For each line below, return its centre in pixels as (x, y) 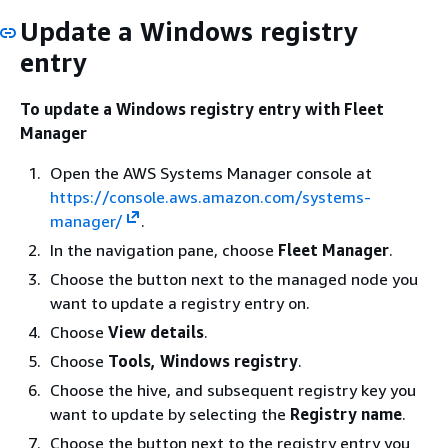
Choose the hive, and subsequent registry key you (233, 390)
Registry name (346, 414)
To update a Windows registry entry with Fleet (202, 109)
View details (156, 332)
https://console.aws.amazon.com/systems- (210, 197)
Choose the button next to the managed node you (234, 279)
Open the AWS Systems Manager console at (211, 173)
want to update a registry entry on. (180, 303)
